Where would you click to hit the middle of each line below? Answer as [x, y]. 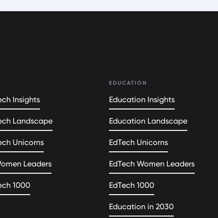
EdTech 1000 [132, 185]
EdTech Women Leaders [152, 164]
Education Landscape [148, 121]
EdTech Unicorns [138, 142]
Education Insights [142, 100]
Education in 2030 [141, 207]
